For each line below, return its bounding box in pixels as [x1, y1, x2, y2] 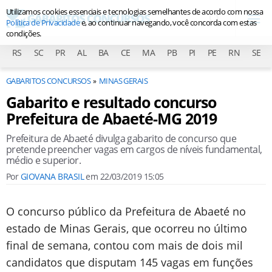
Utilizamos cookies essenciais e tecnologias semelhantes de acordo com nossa [6, 6, 263, 17]
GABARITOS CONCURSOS [6, 75, 91, 86]
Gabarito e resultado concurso [6, 92, 216, 112]
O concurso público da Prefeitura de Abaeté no [6, 204, 246, 219]
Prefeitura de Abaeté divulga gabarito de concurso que [6, 132, 237, 145]
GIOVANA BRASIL [20, 171, 84, 182]
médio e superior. [6, 154, 81, 167]
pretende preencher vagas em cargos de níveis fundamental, [6, 143, 262, 156]
